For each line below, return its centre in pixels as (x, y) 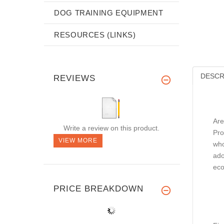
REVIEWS (74, 78)
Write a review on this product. (111, 128)
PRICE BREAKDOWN (98, 188)
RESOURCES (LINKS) (95, 34)
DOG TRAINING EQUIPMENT (109, 12)
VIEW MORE (78, 140)
